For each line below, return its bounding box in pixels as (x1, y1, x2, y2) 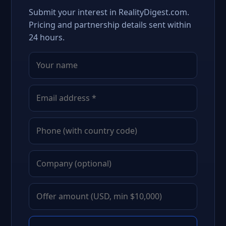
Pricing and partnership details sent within (29, 19, 191, 30)
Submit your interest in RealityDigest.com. (29, 7, 189, 18)
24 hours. (29, 32, 65, 43)
